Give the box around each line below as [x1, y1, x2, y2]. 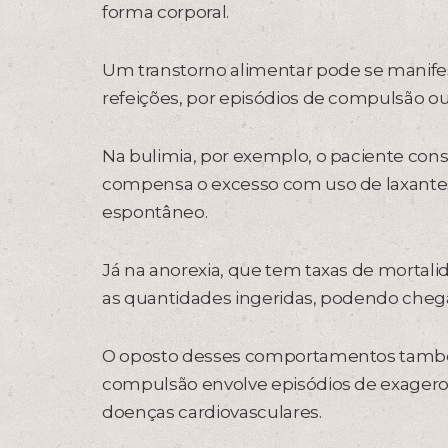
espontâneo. [102, 202, 208, 222]
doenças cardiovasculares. [102, 402, 322, 422]
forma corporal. [102, 2, 229, 22]
